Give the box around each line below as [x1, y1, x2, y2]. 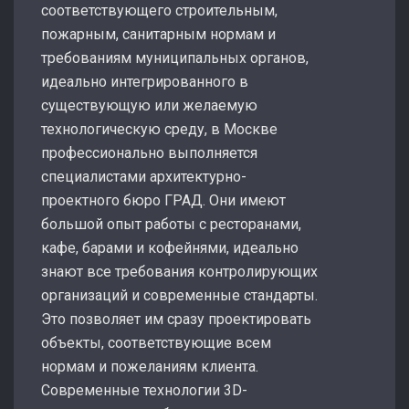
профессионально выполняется [41, 143, 257, 162]
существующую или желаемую [41, 96, 257, 114]
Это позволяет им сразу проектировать [41, 309, 311, 328]
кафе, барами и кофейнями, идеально [41, 238, 299, 257]
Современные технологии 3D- [41, 381, 247, 399]
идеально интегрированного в [41, 72, 248, 90]
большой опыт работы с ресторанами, [41, 215, 301, 233]
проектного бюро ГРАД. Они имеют [41, 191, 286, 209]
